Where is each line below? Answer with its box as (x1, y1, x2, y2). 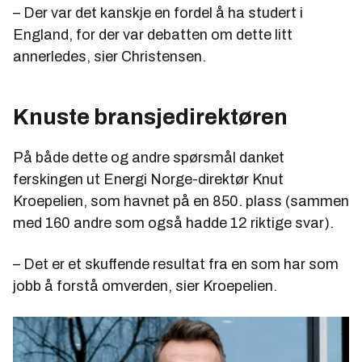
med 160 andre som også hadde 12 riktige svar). (13, 214, 340, 231)
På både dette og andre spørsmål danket (13, 149, 284, 166)
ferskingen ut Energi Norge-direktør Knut (13, 170, 284, 187)
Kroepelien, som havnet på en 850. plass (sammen (13, 192, 349, 209)
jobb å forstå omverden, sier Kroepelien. (13, 277, 277, 294)
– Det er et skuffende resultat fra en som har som (13, 255, 339, 272)
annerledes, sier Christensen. (13, 48, 206, 65)
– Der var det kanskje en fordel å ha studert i (13, 4, 303, 21)
